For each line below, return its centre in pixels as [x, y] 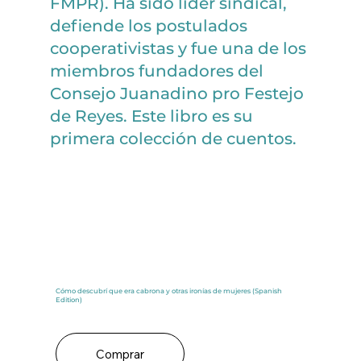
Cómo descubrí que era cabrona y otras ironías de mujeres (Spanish [169, 290]
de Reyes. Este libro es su [152, 116]
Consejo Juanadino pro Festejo [177, 93]
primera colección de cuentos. [174, 138]
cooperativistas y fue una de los [178, 48]
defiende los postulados [149, 25]
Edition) [69, 299]
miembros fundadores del [157, 71]
